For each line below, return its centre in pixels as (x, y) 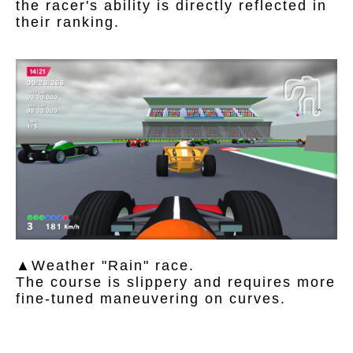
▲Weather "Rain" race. (105, 266)
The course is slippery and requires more (176, 282)
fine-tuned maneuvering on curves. (151, 299)
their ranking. (68, 22)
